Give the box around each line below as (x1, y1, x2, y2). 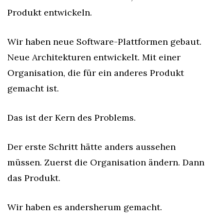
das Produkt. (7, 172, 60, 183)
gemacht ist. (7, 83, 59, 94)
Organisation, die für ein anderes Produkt (7, 67, 184, 78)
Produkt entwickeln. (7, 7, 92, 18)
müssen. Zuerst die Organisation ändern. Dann (7, 157, 204, 168)
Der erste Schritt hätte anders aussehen (7, 141, 176, 152)
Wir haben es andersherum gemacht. (7, 201, 162, 213)
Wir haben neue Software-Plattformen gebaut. (7, 36, 201, 47)
